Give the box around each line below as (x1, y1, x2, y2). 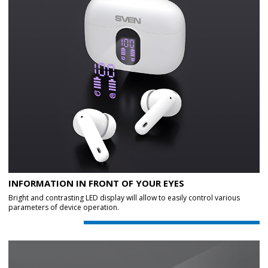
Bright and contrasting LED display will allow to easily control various (8, 193, 240, 203)
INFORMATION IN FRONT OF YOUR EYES (8, 177, 184, 190)
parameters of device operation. (8, 202, 119, 213)
